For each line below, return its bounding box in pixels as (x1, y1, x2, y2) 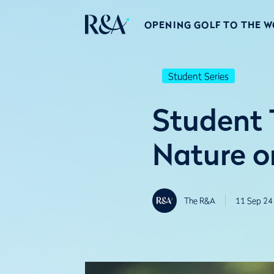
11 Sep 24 (235, 196, 273, 206)
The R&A (184, 196, 215, 206)
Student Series (168, 70, 229, 81)
